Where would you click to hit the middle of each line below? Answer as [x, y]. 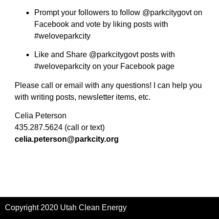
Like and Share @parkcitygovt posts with [105, 55]
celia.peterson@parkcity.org [67, 139]
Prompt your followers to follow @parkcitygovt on [118, 13]
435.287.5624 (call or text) [60, 128]
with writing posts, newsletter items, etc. [83, 97]
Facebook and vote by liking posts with [101, 24]
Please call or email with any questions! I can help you [108, 85]
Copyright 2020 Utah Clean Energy [66, 207]
